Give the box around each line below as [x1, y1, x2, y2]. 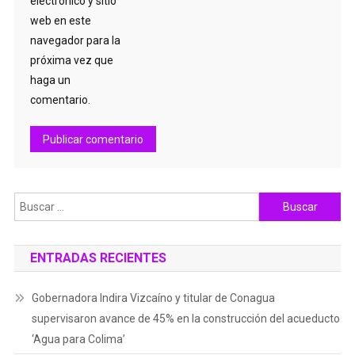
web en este [29, 14, 91, 28]
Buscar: [258, 195, 296, 208]
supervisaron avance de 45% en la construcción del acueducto [31, 312, 340, 326]
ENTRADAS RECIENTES [29, 250, 166, 266]
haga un [29, 74, 71, 87]
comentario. [29, 94, 90, 107]
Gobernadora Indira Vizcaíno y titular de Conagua [31, 292, 275, 305]
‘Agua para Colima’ [31, 333, 125, 346]
